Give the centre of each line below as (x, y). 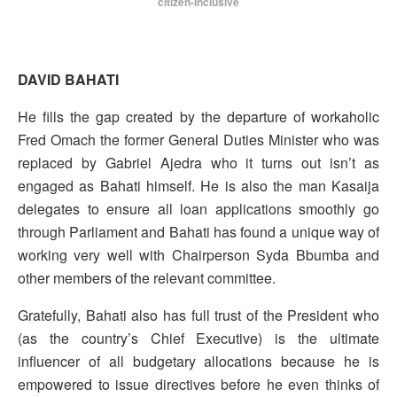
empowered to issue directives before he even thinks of (198, 385)
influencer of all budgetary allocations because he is (198, 362)
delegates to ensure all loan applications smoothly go (198, 209)
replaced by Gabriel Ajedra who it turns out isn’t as (198, 163)
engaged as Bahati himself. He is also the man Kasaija (198, 186)
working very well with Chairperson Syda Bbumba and (198, 255)
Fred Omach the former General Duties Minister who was (198, 140)
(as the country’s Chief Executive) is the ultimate (198, 339)
